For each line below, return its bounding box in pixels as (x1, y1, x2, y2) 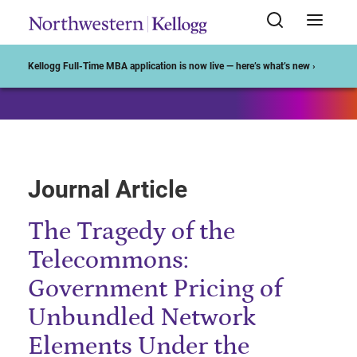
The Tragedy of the (28, 218, 235, 246)
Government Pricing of (28, 275, 282, 304)
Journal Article (28, 175, 187, 203)
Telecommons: (28, 246, 189, 275)
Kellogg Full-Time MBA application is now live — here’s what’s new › (28, 61, 316, 73)
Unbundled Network (28, 304, 256, 332)
